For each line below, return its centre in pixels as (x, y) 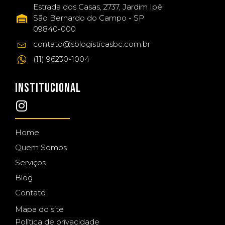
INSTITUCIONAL (48, 88)
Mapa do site (39, 209)
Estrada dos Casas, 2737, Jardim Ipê (98, 7)
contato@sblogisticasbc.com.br (92, 44)
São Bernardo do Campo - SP (89, 18)
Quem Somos (41, 148)
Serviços (30, 163)
